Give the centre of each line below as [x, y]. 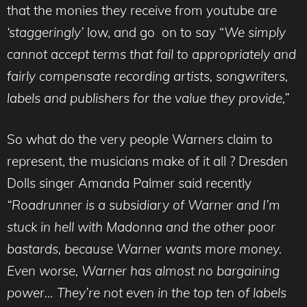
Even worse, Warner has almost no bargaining [143, 271]
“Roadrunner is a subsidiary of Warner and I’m [144, 205]
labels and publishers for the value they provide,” [148, 98]
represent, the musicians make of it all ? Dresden [147, 161]
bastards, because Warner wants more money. [144, 249]
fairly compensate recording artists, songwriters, [147, 76]
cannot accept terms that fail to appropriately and [151, 54]
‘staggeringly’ [45, 32]
